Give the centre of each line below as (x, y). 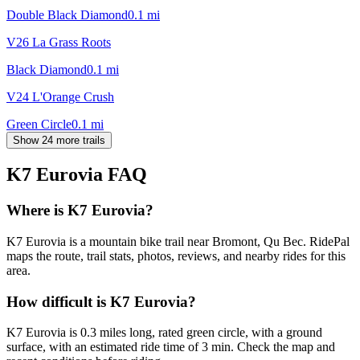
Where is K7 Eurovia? (80, 211)
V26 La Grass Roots (59, 42)
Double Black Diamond (67, 14)
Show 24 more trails (59, 140)
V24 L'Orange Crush (60, 96)
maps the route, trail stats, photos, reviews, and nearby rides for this (176, 256)
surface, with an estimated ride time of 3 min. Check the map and (171, 347)
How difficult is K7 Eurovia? (101, 301)
